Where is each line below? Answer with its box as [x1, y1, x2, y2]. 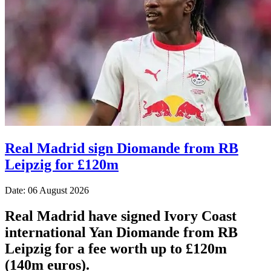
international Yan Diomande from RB [5, 224, 238, 240]
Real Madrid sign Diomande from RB [5, 140, 238, 156]
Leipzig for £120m [5, 156, 119, 172]
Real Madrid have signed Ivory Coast [5, 207, 237, 224]
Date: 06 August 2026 [5, 184, 89, 195]
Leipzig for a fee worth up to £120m [5, 240, 227, 256]
